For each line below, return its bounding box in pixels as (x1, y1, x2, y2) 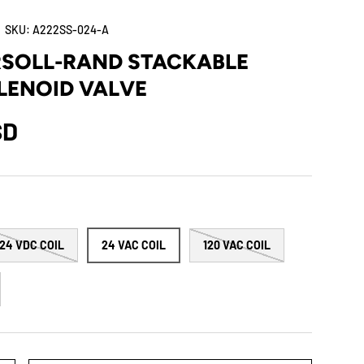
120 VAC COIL (203, 238, 271, 253)
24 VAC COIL (102, 238, 167, 253)
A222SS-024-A (32, 23, 110, 37)
